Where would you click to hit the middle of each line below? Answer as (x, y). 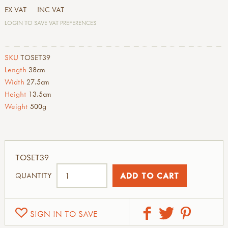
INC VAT (51, 9)
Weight (16, 106)
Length (16, 69)
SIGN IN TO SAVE (64, 214)
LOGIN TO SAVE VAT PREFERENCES (50, 22)
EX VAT (16, 9)
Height (16, 94)
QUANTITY (33, 176)
